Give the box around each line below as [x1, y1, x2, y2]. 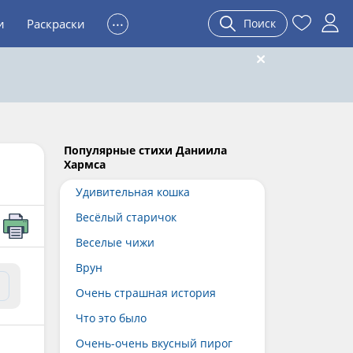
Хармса [64, 157, 106, 172]
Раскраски [27, 16, 85, 32]
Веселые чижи [76, 235, 154, 250]
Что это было [76, 310, 147, 325]
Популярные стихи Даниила [64, 143, 227, 158]
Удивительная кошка [76, 184, 190, 199]
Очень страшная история [76, 285, 216, 300]
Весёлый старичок [76, 210, 176, 225]
